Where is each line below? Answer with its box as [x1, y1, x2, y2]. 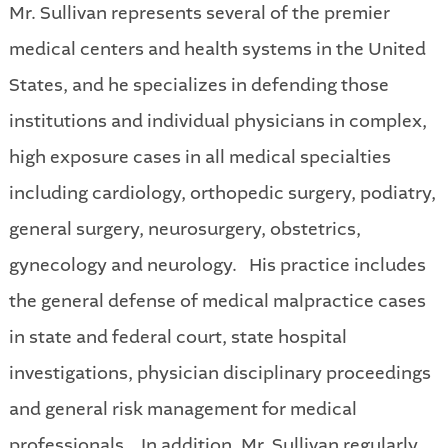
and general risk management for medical [8, 396, 357, 421]
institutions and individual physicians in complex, [8, 108, 427, 133]
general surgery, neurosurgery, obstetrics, [8, 216, 361, 241]
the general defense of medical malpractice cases [8, 288, 426, 313]
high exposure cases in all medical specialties [8, 144, 391, 169]
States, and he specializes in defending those [8, 72, 389, 97]
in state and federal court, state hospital [8, 324, 347, 349]
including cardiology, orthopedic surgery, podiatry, [8, 180, 436, 205]
